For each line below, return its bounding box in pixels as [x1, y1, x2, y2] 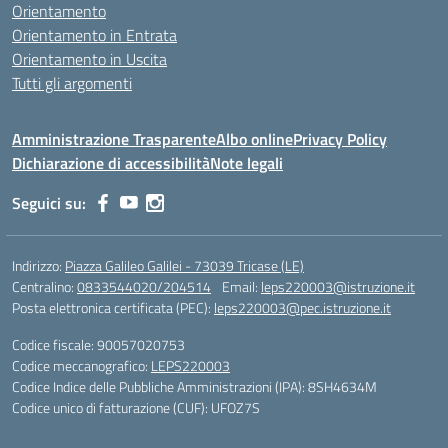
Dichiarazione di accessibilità [12, 151, 210, 175]
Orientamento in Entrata [12, 23, 177, 47]
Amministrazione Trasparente [12, 127, 216, 151]
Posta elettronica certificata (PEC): [12, 297, 214, 318]
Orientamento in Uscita [12, 47, 167, 71]
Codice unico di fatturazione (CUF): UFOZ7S [12, 397, 260, 418]
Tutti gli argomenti [12, 71, 132, 95]
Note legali [210, 151, 283, 175]
